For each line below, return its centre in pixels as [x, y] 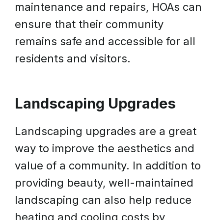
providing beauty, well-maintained [104, 183]
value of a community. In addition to [108, 165]
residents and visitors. [73, 58]
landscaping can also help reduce [103, 200]
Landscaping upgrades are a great [106, 131]
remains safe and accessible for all [105, 41]
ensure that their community [89, 24]
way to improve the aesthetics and [105, 148]
